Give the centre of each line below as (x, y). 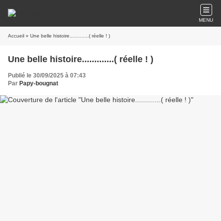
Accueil (16, 36)
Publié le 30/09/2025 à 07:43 (47, 75)
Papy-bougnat (39, 83)
